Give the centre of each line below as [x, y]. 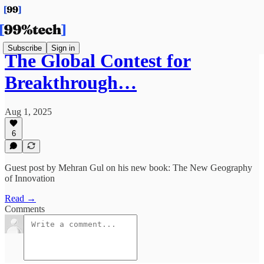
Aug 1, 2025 [28, 111]
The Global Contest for [98, 61]
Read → [20, 198]
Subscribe [25, 48]
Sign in [63, 48]
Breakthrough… [71, 83]
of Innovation [30, 178]
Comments [25, 209]
